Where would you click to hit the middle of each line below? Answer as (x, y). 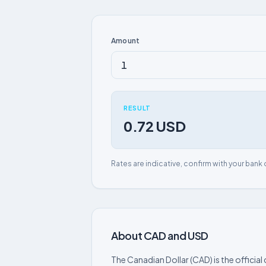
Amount (126, 41)
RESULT (137, 108)
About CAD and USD (160, 235)
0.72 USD (155, 126)
